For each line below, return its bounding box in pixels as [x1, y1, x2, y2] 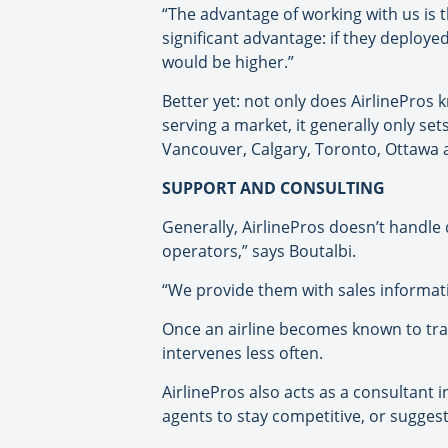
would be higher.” [162, 51, 294, 74]
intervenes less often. [162, 342, 323, 365]
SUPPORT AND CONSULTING [162, 177, 385, 200]
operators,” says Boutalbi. [162, 240, 356, 263]
